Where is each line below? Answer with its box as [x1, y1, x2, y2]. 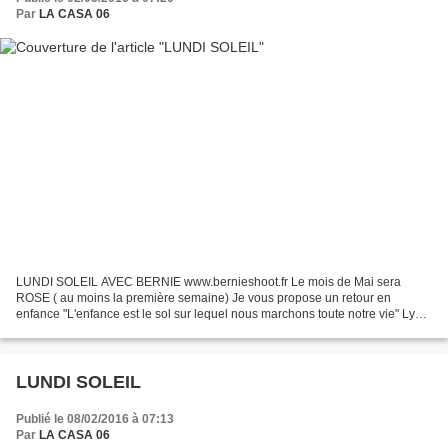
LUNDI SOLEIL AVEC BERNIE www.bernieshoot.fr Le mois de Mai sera [16, 274, 401, 289]
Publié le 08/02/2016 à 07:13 [16, 411, 174, 426]
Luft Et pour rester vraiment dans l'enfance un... [16, 322, 270, 337]
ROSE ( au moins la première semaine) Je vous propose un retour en [16, 290, 391, 305]
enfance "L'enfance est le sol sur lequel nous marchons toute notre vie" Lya [16, 306, 422, 321]
